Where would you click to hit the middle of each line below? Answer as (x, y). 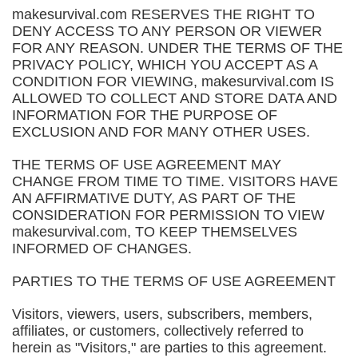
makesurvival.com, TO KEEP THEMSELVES (155, 232)
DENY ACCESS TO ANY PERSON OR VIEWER (167, 31)
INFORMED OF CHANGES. (102, 249)
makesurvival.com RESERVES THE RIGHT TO (163, 14)
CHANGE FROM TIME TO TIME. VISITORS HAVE (175, 181)
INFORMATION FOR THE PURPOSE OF (145, 115)
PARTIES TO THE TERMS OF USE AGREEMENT (174, 281)
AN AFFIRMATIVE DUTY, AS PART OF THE (154, 198)
